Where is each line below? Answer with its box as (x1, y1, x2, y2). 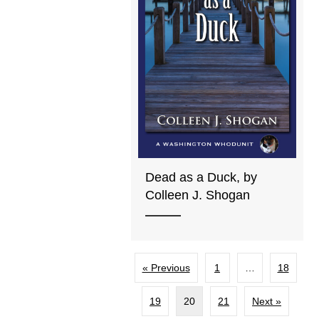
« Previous (142, 261, 190, 273)
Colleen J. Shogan (145, 187, 251, 202)
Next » (252, 295, 282, 307)
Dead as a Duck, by (145, 169, 258, 184)
